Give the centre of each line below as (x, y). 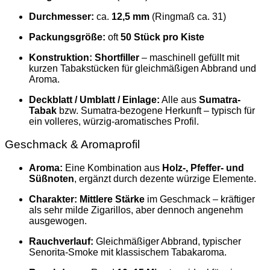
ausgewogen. (58, 221)
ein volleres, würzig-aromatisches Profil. (114, 121)
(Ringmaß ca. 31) (188, 16)
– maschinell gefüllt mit (189, 57)
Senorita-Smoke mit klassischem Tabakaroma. (128, 253)
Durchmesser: (61, 16)
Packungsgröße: (67, 37)
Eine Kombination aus (112, 168)
